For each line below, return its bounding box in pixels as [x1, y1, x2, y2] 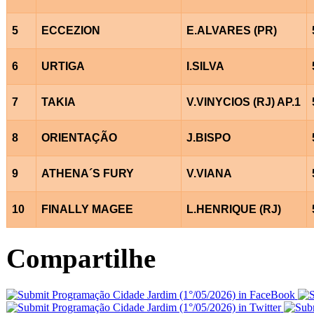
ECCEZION [41, 24, 100, 36]
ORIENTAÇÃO [41, 131, 117, 144]
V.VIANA [186, 167, 232, 179]
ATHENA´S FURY [41, 167, 134, 179]
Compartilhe [6, 243, 156, 273]
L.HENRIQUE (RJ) [186, 203, 281, 215]
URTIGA [41, 60, 85, 72]
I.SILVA [186, 60, 224, 72]
